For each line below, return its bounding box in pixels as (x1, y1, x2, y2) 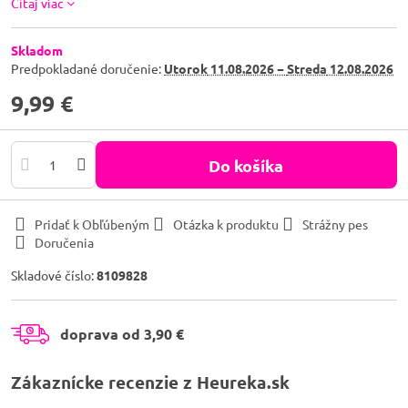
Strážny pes (302, 216, 368, 232)
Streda (287, 60, 327, 76)
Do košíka (220, 154, 284, 176)
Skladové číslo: (11, 267, 97, 283)
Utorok (164, 60, 208, 76)
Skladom (11, 42, 63, 58)
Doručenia (35, 234, 94, 250)
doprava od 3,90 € (60, 324, 184, 343)
